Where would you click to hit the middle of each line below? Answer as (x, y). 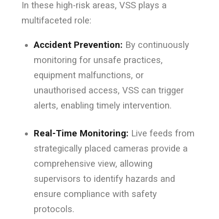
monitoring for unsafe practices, (98, 60)
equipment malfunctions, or (88, 75)
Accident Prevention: (78, 44)
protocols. (54, 209)
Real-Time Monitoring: (81, 133)
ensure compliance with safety (95, 194)
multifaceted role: (56, 20)
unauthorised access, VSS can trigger (109, 90)
